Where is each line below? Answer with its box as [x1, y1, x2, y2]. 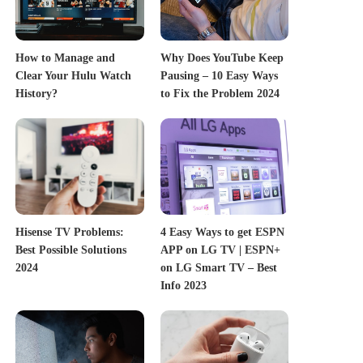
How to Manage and [15, 52, 116, 65]
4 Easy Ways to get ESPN [160, 225, 284, 238]
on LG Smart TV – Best [160, 261, 277, 274]
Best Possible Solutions [15, 243, 127, 256]
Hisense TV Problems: [15, 225, 125, 238]
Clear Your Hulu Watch [15, 70, 132, 83]
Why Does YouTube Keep [160, 52, 284, 65]
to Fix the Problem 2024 [160, 88, 280, 100]
